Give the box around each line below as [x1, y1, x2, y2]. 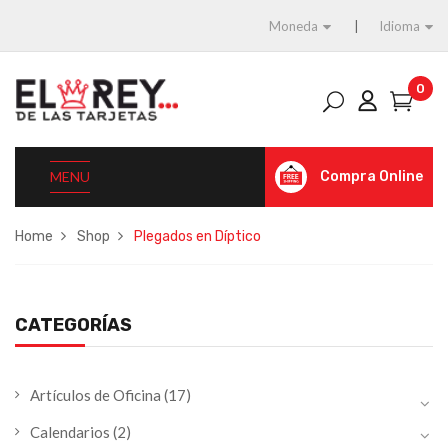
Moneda [269, 18, 318, 34]
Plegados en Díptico [134, 228, 261, 245]
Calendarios [30, 423, 110, 441]
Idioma [379, 18, 420, 34]
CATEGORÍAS [15, 314, 132, 336]
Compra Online [320, 168, 423, 185]
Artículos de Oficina [30, 386, 161, 404]
